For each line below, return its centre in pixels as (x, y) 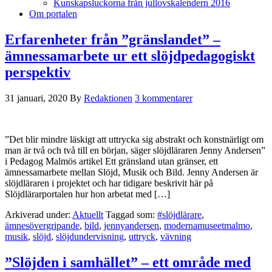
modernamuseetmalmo (207, 225)
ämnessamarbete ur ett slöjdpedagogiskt (130, 56)
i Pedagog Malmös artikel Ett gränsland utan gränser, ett (111, 161)
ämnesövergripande (42, 225)
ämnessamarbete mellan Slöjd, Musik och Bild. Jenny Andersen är (131, 172)
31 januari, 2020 (36, 98)
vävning (176, 236)
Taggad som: (131, 214)
